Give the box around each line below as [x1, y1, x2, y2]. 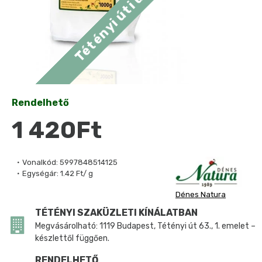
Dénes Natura [175, 189, 226, 199]
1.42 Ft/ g [60, 169, 93, 178]
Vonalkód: [22, 158, 58, 167]
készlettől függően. [35, 233, 109, 243]
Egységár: [22, 169, 58, 178]
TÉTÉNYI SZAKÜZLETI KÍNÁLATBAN [35, 206, 198, 218]
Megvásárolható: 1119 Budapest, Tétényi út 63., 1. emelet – [35, 220, 256, 231]
